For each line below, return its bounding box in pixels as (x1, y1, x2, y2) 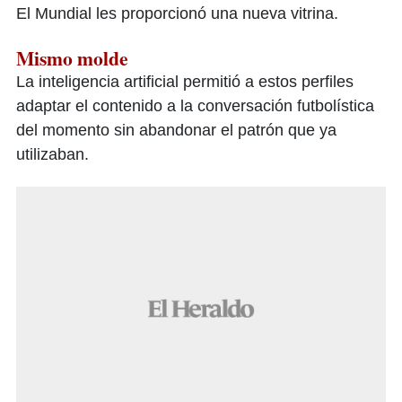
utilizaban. (16, 145, 89, 163)
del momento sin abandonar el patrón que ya (16, 121, 336, 139)
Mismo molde (16, 44, 128, 72)
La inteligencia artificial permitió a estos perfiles (16, 73, 354, 91)
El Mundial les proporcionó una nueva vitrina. (16, 4, 338, 22)
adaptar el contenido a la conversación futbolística (16, 97, 374, 115)
